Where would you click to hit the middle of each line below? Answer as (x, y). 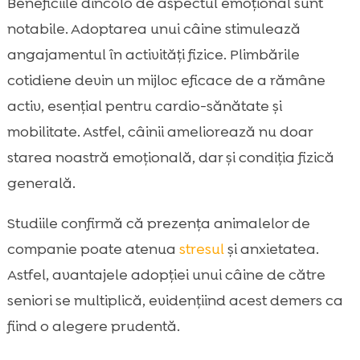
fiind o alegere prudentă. (93, 327)
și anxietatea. (271, 250)
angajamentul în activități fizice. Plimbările (153, 55)
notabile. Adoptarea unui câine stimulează (153, 29)
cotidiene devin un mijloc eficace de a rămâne (166, 81)
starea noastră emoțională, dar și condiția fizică (170, 158)
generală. (41, 184)
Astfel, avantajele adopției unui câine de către (166, 275)
